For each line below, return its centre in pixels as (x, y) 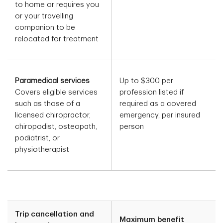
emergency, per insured (160, 115)
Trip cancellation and (55, 215)
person (132, 127)
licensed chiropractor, (53, 115)
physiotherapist (42, 150)
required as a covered (158, 104)
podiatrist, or (37, 138)
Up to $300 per (146, 81)
